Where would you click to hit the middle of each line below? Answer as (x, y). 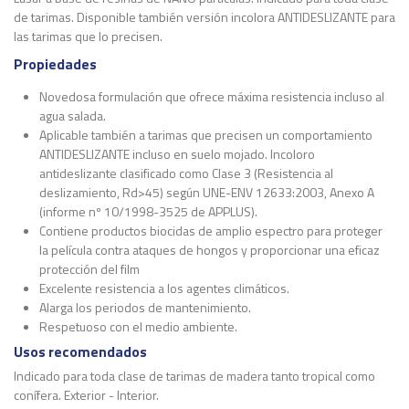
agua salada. (73, 115)
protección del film (89, 268)
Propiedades (55, 64)
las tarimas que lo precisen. (88, 36)
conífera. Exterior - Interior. (86, 394)
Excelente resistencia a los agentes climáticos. (164, 288)
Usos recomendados (80, 351)
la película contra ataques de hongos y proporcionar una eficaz (210, 249)
